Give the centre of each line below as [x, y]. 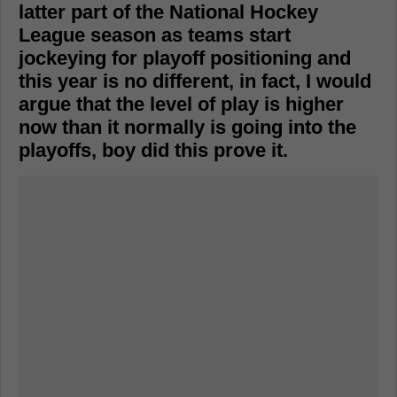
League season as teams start [155, 35]
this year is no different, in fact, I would [195, 81]
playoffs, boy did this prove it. [153, 150]
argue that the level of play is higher [181, 104]
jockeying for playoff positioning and [185, 58]
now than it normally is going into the [187, 127]
